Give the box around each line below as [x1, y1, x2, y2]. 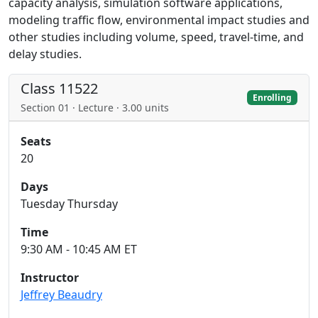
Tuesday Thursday [21, 196, 118, 212]
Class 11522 [21, 79, 98, 98]
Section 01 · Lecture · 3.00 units [21, 101, 169, 114]
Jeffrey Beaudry [21, 287, 102, 302]
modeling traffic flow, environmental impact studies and [9, 12, 309, 28]
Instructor [21, 270, 79, 285]
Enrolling [253, 91, 292, 104]
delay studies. [9, 46, 82, 62]
